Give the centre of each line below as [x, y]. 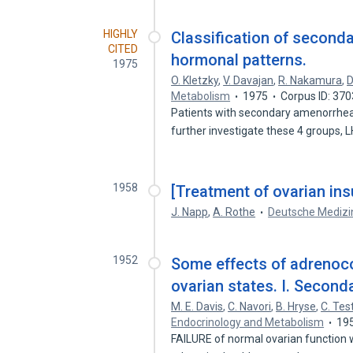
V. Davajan [249, 80]
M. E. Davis [197, 307]
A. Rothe [234, 212]
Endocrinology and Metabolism [248, 322]
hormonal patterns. [239, 60]
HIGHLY [121, 34]
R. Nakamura [310, 80]
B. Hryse [296, 307]
